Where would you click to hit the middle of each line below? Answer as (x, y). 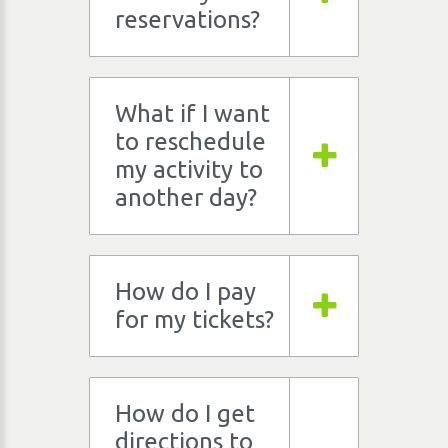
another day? (186, 197)
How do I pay (185, 291)
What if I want (192, 113)
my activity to (189, 169)
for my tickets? (194, 319)
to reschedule (190, 141)
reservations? (187, 19)
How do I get (185, 413)
